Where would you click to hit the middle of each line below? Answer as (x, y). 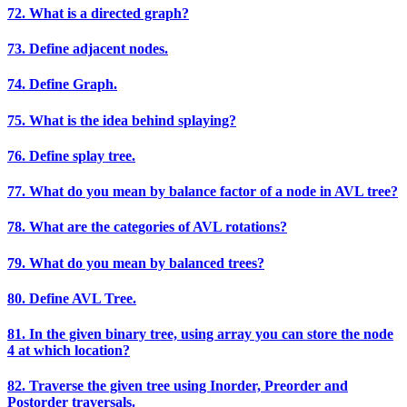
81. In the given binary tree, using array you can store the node (200, 334)
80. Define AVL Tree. (72, 298)
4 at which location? (69, 351)
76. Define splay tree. (71, 155)
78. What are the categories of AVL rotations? (147, 227)
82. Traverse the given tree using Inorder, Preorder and (178, 386)
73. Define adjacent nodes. (88, 49)
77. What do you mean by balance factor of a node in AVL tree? (203, 192)
